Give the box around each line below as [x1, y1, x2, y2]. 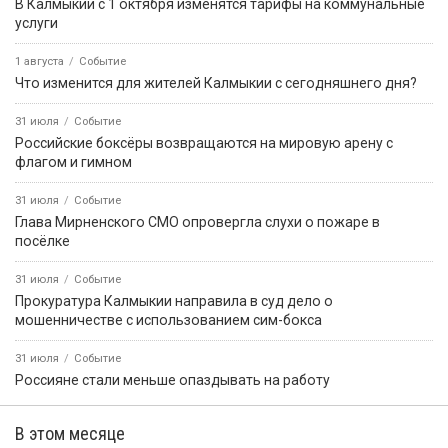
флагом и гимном [15, 153, 132, 170]
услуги [15, 14, 58, 31]
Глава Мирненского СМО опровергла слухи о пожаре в [15, 213, 380, 230]
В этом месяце [15, 422, 125, 444]
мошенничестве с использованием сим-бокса [15, 311, 322, 328]
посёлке [15, 232, 70, 249]
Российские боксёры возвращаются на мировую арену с [15, 134, 393, 151]
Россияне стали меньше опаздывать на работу [15, 371, 330, 388]
